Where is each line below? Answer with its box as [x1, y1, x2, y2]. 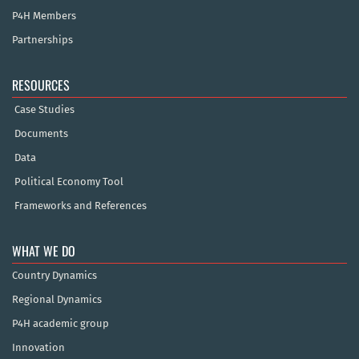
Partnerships [12, 34, 73, 46]
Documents [14, 127, 68, 140]
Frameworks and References [14, 200, 147, 212]
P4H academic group [12, 317, 109, 330]
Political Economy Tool [14, 175, 123, 188]
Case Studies [14, 103, 75, 116]
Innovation [12, 341, 65, 354]
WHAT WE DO [12, 241, 75, 261]
